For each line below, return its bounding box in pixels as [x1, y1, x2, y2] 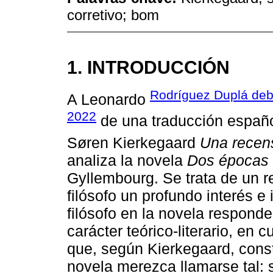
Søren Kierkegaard [67, 133, 200, 151]
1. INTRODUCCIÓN [67, 56, 230, 77]
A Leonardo [67, 91, 150, 108]
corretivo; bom [67, 7, 159, 24]
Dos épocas [187, 151, 269, 169]
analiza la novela [67, 151, 187, 169]
